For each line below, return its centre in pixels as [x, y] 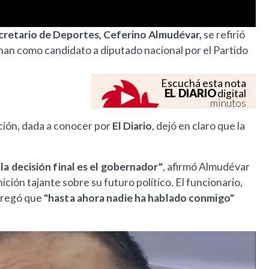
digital [231, 94]
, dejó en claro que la [198, 126]
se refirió [224, 35]
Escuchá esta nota [204, 83]
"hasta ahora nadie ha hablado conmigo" [139, 198]
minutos [228, 103]
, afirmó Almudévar [206, 167]
